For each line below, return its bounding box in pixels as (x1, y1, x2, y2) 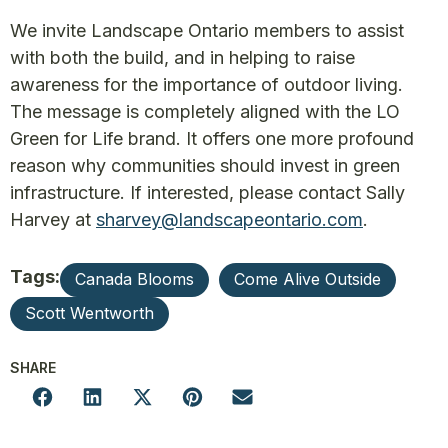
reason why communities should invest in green (10, 154, 400, 176)
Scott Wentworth (25, 302, 154, 323)
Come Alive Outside (234, 268, 381, 289)
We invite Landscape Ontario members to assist (10, 19, 404, 41)
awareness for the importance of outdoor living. (10, 73, 403, 95)
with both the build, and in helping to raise (10, 46, 355, 68)
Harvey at (10, 208, 96, 230)
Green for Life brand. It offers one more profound (10, 127, 414, 149)
